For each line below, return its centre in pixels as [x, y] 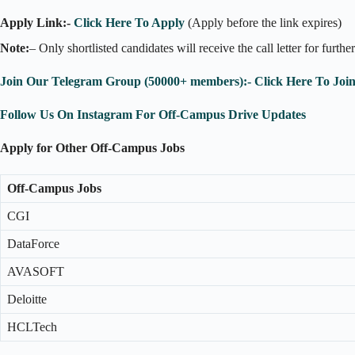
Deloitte [27, 300]
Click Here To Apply [129, 22]
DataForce [33, 244]
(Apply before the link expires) [263, 22]
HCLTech [32, 327]
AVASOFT [36, 272]
